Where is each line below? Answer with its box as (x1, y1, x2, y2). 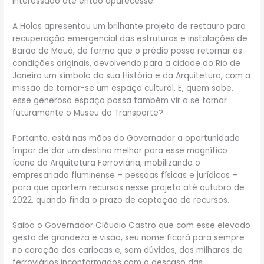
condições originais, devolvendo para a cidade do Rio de (12, 57, 241, 69)
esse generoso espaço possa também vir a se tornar (12, 94, 227, 106)
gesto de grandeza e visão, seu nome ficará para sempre (12, 232, 245, 243)
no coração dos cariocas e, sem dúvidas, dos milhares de (12, 244, 243, 256)
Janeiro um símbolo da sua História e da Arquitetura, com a (12, 70, 251, 81)
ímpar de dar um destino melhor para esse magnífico (12, 144, 228, 156)
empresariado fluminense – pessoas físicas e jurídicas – (12, 169, 238, 181)
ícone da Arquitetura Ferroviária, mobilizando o (12, 157, 201, 169)
